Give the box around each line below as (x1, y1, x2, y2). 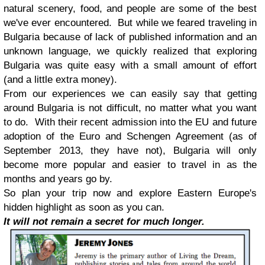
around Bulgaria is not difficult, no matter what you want (4, 102, 257, 114)
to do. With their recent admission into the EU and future (4, 117, 257, 128)
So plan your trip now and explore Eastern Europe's (4, 188, 257, 199)
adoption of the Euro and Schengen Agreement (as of (4, 131, 257, 143)
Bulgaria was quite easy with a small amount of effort (4, 60, 257, 72)
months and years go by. (4, 173, 112, 185)
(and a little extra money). (4, 74, 117, 86)
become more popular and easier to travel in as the (4, 159, 257, 171)
